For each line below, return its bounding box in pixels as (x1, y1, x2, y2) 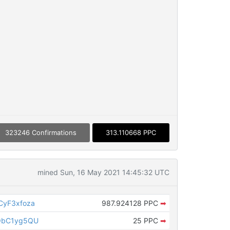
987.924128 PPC (101, 198, 160, 207)
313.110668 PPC (105, 128, 156, 137)
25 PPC (132, 216, 160, 225)
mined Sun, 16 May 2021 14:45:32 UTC (37, 167, 169, 177)
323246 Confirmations (5, 128, 76, 137)
